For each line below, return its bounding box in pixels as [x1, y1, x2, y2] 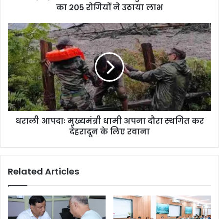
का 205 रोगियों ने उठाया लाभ [56, 1, 163, 13]
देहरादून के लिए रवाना [69, 126, 150, 137]
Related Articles [8, 165, 79, 177]
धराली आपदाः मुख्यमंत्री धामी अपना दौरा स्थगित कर [15, 115, 204, 127]
